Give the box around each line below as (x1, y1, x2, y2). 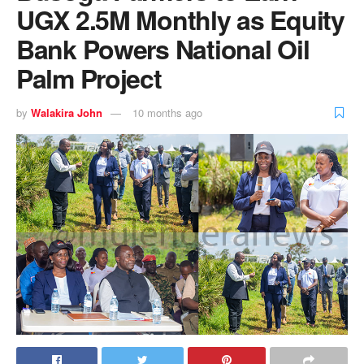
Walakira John (31, 104, 102, 120)
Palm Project (16, 59, 162, 97)
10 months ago (132, 104, 202, 120)
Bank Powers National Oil (16, 30, 310, 68)
